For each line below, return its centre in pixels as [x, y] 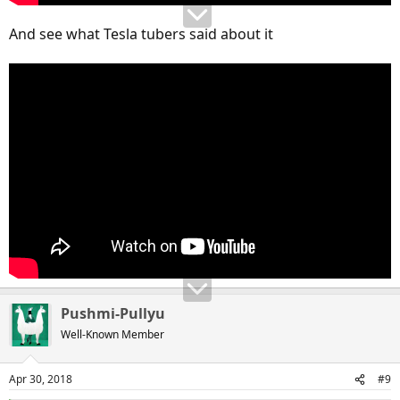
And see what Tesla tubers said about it [141, 34]
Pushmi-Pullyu [113, 314]
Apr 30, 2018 [41, 379]
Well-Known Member [112, 335]
